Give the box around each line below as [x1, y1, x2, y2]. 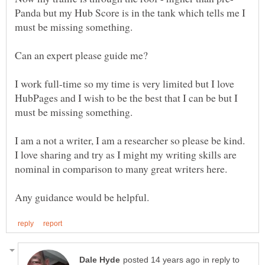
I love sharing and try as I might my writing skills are [15, 147, 237, 162]
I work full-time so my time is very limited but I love [15, 76, 234, 91]
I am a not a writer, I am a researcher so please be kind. [15, 133, 245, 148]
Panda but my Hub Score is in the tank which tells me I [15, 5, 245, 20]
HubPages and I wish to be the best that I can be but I [15, 91, 238, 105]
